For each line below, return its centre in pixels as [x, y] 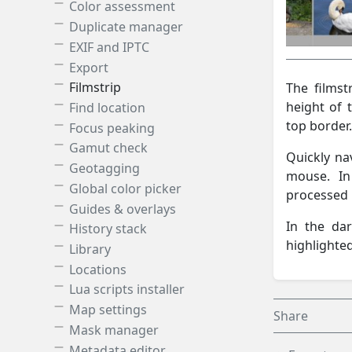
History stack [108, 229]
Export [89, 67]
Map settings [108, 310]
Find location [107, 107]
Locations [98, 269]
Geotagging [104, 169]
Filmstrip [95, 88]
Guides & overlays [123, 209]
